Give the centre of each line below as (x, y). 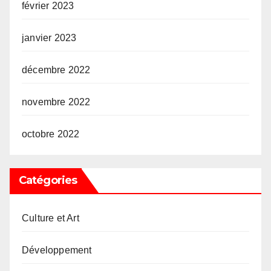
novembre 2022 (56, 102)
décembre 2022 (56, 70)
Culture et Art (51, 218)
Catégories (48, 181)
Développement (57, 250)
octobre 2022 (51, 134)
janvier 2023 (49, 38)
